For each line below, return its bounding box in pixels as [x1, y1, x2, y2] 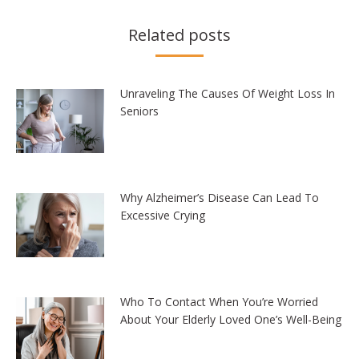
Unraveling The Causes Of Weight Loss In [120, 86, 335, 101]
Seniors [120, 103, 159, 119]
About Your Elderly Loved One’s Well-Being [120, 311, 341, 327]
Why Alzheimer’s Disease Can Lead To [120, 189, 319, 205]
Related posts [128, 24, 231, 46]
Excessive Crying [120, 207, 205, 223]
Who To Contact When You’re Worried [120, 293, 318, 309]
